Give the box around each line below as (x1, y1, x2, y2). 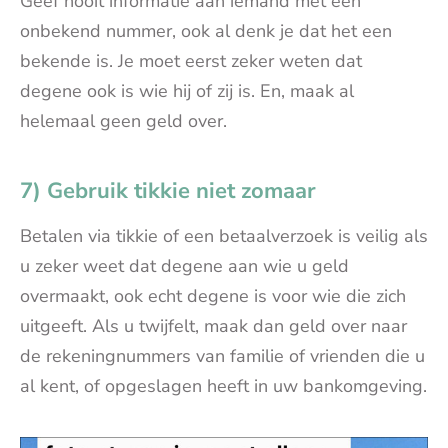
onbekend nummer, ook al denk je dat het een (20, 19, 392, 43)
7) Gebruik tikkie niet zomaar (20, 176, 316, 206)
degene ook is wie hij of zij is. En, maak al (20, 79, 354, 103)
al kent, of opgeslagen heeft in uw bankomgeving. (20, 374, 427, 398)
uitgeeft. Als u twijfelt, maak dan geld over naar (20, 314, 407, 338)
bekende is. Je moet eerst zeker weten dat (20, 49, 362, 73)
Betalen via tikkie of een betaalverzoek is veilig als (20, 224, 428, 248)
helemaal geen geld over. (20, 109, 227, 133)
